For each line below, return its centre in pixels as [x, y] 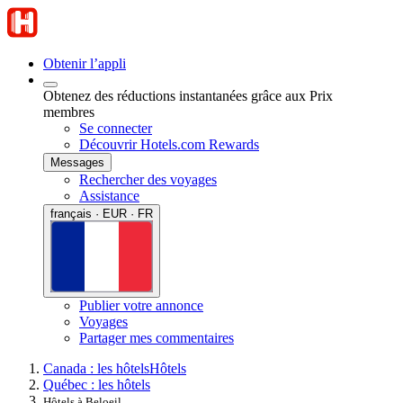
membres [69, 112]
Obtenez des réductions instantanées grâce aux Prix [188, 96]
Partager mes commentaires [157, 337]
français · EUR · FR [102, 214]
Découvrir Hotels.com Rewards [169, 144]
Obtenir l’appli [85, 63]
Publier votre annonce [141, 305]
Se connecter [116, 128]
